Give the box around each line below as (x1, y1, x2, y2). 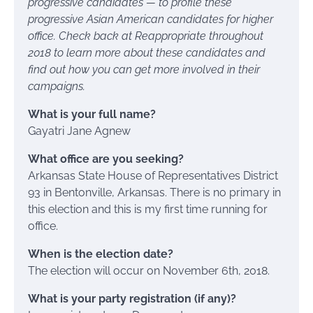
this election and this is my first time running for (28, 203, 268, 217)
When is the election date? (28, 247, 173, 261)
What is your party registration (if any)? (28, 292, 236, 306)
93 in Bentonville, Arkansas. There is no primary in (28, 186, 281, 200)
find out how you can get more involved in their (28, 63, 260, 77)
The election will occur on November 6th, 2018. (28, 264, 270, 278)
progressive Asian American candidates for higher (28, 13, 273, 27)
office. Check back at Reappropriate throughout (28, 29, 263, 43)
